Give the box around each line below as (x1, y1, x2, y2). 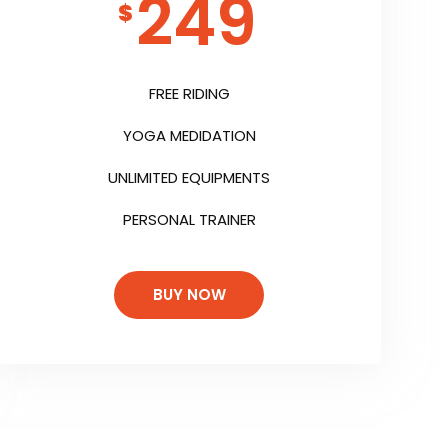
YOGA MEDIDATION (122, 125, 256, 147)
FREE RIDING (148, 83, 230, 105)
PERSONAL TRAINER (122, 209, 256, 231)
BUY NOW (152, 284, 226, 306)
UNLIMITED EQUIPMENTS (108, 167, 271, 189)
